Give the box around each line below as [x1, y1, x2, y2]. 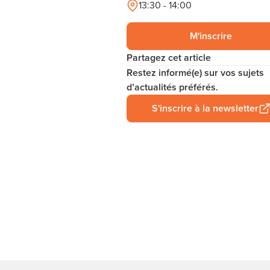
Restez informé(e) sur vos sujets [127, 66, 264, 80]
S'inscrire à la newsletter [151, 101, 259, 115]
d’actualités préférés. [127, 80, 218, 94]
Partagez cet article [127, 51, 211, 64]
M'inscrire [190, 29, 232, 43]
